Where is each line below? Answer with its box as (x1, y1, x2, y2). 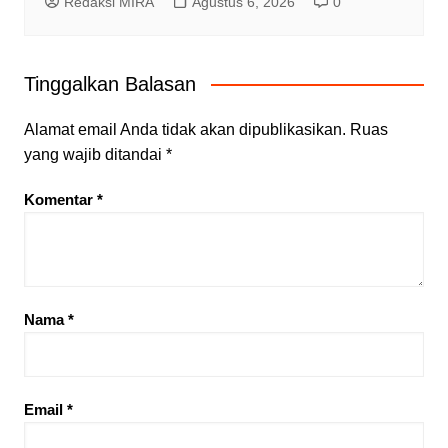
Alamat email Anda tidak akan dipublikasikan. (23, 120, 346, 138)
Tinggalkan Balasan (23, 72, 196, 95)
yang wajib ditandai (23, 145, 166, 163)
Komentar (23, 190, 97, 208)
